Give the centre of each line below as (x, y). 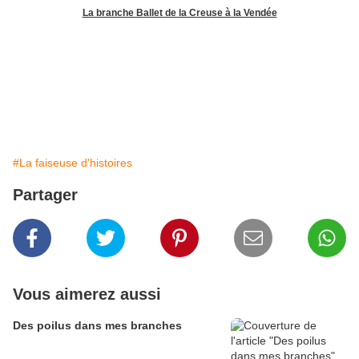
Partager (45, 194)
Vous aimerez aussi (87, 294)
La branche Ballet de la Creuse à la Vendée (179, 12)
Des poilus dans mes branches (97, 325)
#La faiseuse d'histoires (73, 162)
